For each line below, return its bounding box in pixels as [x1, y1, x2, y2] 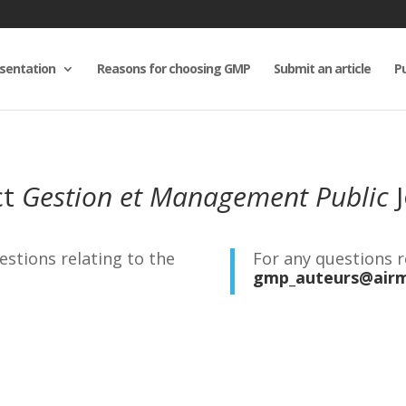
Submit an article [273, 60, 371, 77]
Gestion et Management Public [21, 177, 389, 215]
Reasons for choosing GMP [96, 60, 250, 77]
